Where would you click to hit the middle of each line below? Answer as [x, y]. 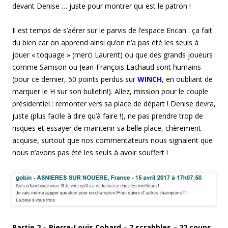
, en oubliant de [187, 79]
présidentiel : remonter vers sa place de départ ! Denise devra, [114, 103]
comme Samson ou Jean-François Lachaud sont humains [107, 67]
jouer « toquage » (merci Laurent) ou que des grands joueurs [112, 54]
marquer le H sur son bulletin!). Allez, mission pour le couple [110, 91]
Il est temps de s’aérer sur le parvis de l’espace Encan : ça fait [112, 30]
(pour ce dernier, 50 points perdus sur [75, 79]
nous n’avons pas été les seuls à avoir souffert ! [90, 152]
